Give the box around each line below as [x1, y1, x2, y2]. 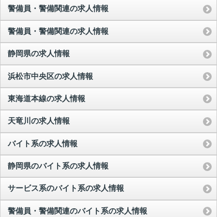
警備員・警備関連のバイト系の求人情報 [8, 206, 147, 215]
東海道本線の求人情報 [8, 94, 85, 103]
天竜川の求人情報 [8, 117, 70, 125]
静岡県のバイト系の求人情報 [8, 162, 108, 170]
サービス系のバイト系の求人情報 [8, 184, 124, 193]
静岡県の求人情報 [8, 49, 70, 58]
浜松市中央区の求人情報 [8, 72, 93, 80]
